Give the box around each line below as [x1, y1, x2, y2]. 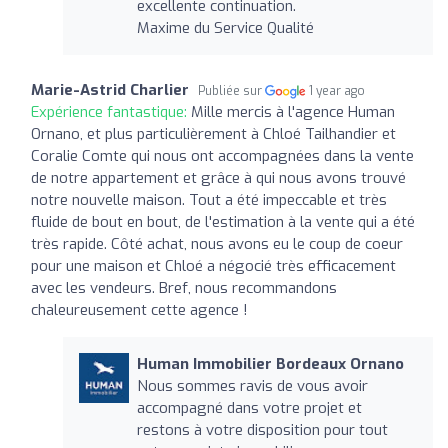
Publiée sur [198, 82, 265, 99]
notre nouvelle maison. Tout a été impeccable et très [31, 189, 387, 210]
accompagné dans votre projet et [136, 397, 362, 418]
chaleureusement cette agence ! [31, 299, 248, 320]
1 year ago [309, 82, 366, 99]
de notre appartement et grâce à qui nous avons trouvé [31, 167, 406, 188]
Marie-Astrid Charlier [31, 79, 189, 100]
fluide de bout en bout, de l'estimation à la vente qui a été [31, 211, 415, 232]
